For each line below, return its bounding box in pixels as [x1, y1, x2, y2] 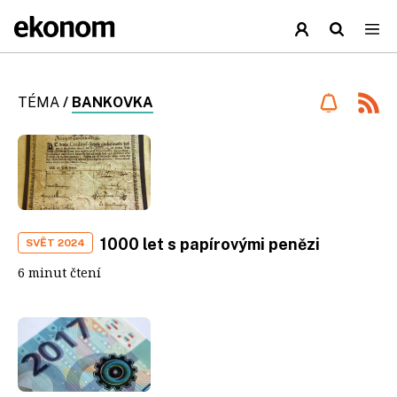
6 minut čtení [18, 263, 101, 281]
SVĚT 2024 [26, 236, 85, 249]
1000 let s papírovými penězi [100, 234, 320, 253]
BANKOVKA [72, 94, 153, 111]
